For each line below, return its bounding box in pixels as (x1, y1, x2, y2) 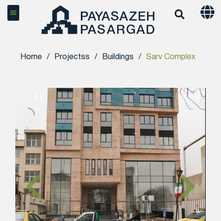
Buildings (102, 54, 134, 61)
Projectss (54, 54, 90, 61)
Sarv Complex (146, 54, 196, 61)
